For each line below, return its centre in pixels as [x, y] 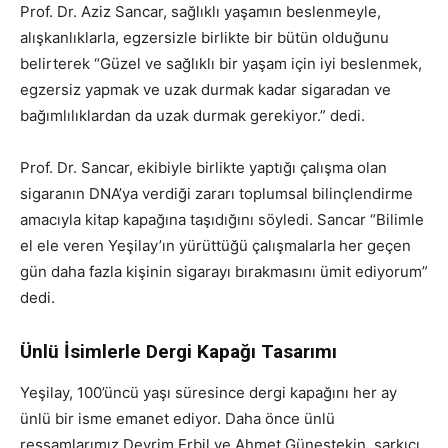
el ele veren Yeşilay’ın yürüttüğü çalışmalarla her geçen [215, 245]
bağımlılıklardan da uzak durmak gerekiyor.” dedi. [192, 115]
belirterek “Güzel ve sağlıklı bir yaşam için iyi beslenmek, [221, 63]
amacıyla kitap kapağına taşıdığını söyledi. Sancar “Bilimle [222, 219]
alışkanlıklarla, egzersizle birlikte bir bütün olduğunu [204, 37]
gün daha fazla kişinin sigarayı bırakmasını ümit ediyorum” [224, 271]
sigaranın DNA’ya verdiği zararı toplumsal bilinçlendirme [216, 193]
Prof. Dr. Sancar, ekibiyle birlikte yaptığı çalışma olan [203, 167]
